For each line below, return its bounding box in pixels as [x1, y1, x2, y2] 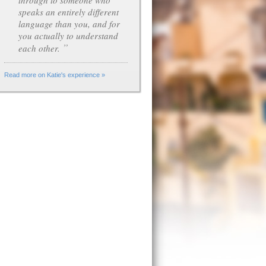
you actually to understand [18, 30, 118, 42]
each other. [18, 42, 60, 54]
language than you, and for [18, 18, 120, 30]
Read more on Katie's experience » [4, 71, 105, 78]
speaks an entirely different [18, 6, 119, 18]
